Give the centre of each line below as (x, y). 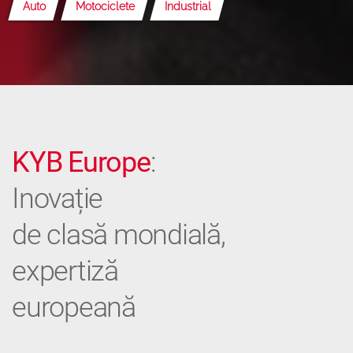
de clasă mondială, (119, 234)
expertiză (65, 271)
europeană (74, 307)
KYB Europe (81, 162)
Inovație (57, 198)
